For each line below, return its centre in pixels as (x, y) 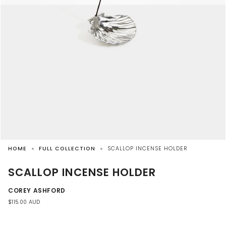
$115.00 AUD (24, 202)
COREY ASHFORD (37, 191)
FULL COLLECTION (67, 149)
